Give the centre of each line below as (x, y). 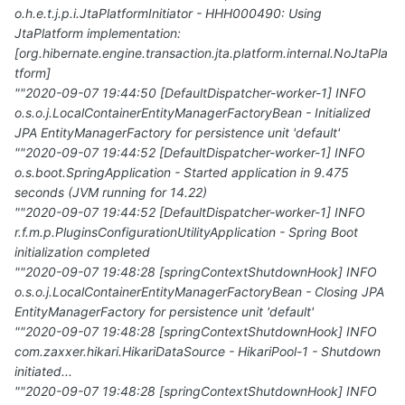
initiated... (43, 372)
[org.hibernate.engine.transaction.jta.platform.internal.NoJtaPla (201, 53)
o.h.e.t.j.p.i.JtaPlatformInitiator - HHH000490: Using (168, 14)
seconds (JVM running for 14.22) (111, 193)
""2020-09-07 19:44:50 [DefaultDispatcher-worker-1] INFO (192, 93)
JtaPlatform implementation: (98, 33)
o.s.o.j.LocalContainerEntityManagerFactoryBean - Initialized (193, 113)
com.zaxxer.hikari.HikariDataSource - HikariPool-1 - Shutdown (198, 352)
